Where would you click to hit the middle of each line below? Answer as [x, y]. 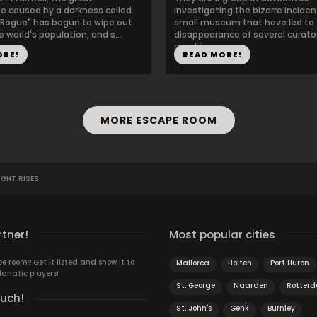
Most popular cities [222, 235]
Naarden [251, 286]
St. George [196, 286]
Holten [240, 263]
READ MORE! [212, 54]
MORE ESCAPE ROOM [158, 120]
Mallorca [193, 263]
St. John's [194, 308]
